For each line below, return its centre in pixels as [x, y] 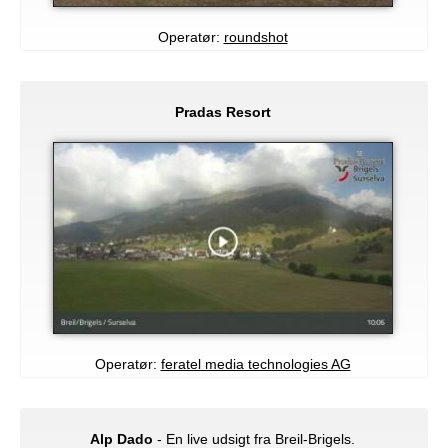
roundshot [255, 37]
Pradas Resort [222, 112]
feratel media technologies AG [255, 363]
